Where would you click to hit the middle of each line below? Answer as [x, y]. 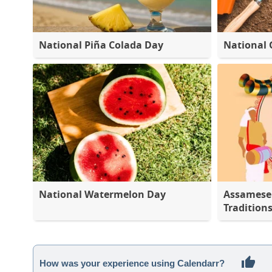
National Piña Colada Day [101, 45]
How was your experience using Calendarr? [132, 263]
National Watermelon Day [102, 194]
